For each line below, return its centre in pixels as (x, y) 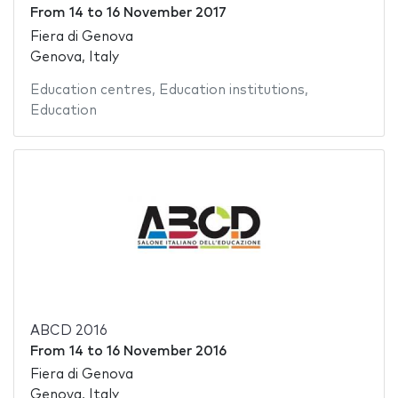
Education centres (91, 90)
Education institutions (231, 90)
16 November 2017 (166, 13)
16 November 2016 (166, 351)
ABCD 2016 (68, 330)
